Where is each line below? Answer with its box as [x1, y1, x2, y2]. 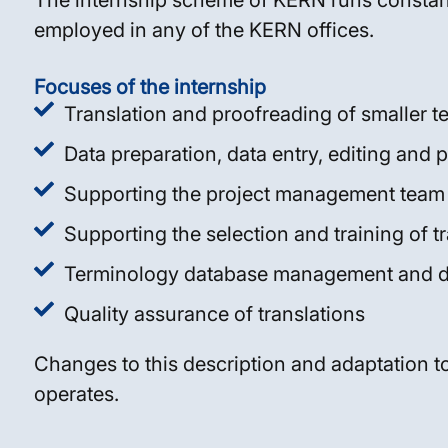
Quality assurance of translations [63, 302, 365, 326]
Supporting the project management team [63, 182, 445, 206]
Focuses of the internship [33, 75, 266, 99]
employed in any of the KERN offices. [33, 18, 374, 42]
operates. [33, 382, 119, 406]
